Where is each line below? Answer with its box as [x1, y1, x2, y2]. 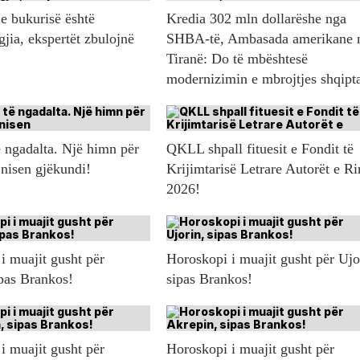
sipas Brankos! [166, 270, 253, 287]
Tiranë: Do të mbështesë [166, 50, 309, 67]
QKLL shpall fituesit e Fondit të [166, 140, 354, 157]
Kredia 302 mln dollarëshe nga [166, 10, 347, 27]
